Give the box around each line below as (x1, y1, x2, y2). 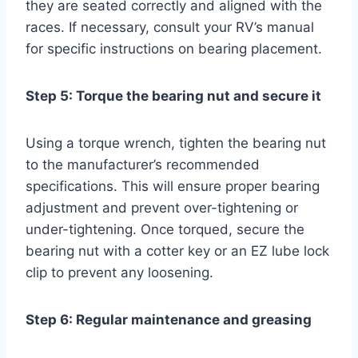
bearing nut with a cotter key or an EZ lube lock (26, 243, 329, 260)
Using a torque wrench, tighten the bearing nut (26, 135, 326, 152)
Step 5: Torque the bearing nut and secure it (26, 88, 321, 105)
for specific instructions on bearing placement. (26, 41, 322, 58)
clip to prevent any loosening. (26, 265, 213, 281)
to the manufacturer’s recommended (26, 157, 260, 173)
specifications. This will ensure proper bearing (26, 178, 320, 195)
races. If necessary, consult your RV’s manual (26, 19, 314, 36)
